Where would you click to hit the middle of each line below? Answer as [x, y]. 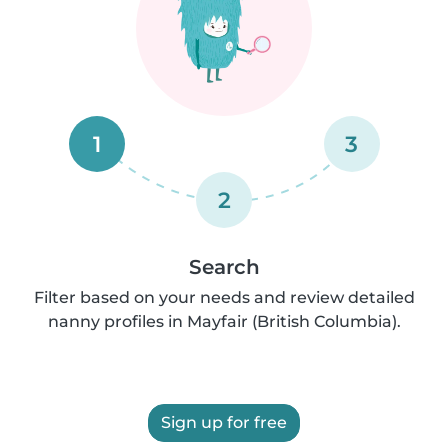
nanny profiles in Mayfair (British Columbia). [224, 321]
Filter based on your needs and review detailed [224, 297]
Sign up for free [224, 422]
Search [224, 267]
